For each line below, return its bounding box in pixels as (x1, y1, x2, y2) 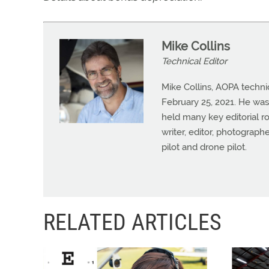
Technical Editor (162, 56, 227, 67)
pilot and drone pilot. (162, 142, 247, 153)
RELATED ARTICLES (43, 209, 222, 235)
